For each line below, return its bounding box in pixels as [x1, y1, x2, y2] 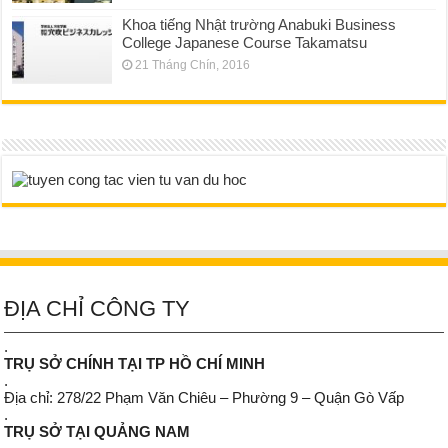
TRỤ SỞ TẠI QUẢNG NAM [4, 423, 191, 441]
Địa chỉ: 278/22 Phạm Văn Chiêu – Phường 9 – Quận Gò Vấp [4, 389, 405, 407]
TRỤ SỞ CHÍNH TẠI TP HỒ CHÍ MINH [4, 355, 266, 373]
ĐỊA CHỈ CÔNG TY [4, 296, 191, 322]
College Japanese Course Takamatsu [122, 34, 368, 52]
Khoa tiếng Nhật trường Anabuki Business [122, 16, 397, 34]
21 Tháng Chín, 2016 [135, 58, 251, 73]
